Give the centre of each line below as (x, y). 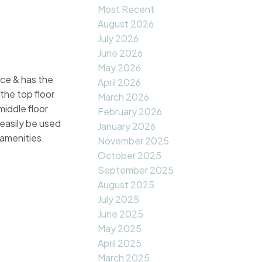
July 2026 (118, 39)
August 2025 (126, 185)
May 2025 (120, 229)
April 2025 (120, 243)
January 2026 (127, 126)
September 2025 (136, 170)
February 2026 (130, 112)
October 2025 (130, 156)
